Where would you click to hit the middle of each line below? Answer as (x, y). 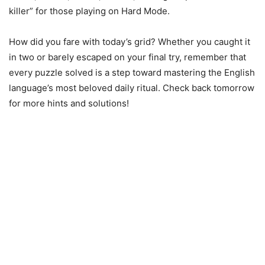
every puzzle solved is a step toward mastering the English (132, 72)
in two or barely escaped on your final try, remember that (127, 57)
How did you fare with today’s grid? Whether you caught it (130, 42)
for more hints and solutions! (69, 103)
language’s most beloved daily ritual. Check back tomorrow (132, 88)
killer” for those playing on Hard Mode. (89, 11)
